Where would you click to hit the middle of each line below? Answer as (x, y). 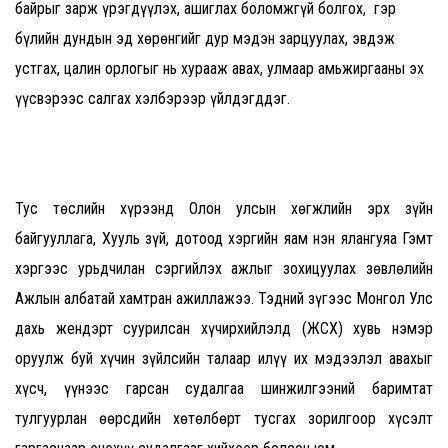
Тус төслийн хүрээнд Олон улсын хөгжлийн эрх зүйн (224, 209)
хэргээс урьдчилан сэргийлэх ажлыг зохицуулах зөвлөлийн (224, 269)
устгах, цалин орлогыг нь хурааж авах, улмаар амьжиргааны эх (219, 69)
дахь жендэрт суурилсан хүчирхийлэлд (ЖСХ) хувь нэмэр (224, 329)
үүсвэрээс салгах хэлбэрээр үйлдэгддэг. (160, 99)
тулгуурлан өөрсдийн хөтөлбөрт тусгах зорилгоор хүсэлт (224, 419)
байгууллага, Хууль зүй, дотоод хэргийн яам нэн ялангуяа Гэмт (224, 239)
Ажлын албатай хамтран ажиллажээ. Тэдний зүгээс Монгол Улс (224, 299)
